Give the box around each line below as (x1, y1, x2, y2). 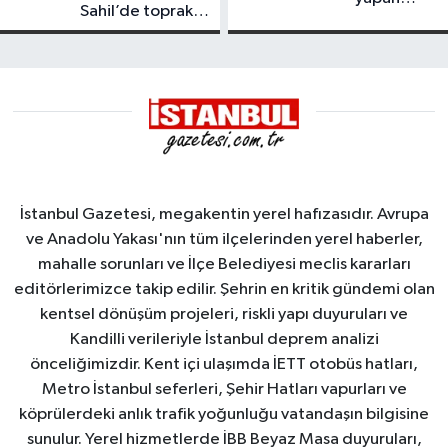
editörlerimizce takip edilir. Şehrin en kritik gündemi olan (13, 281, 435, 299)
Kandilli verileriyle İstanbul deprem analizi (69, 331, 379, 349)
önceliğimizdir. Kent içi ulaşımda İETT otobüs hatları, (30, 356, 418, 374)
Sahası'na (355, 74, 427, 92)
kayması (80, 23, 139, 41)
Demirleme (355, 53, 439, 71)
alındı (355, 95, 397, 113)
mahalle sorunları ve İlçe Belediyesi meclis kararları (37, 256, 411, 274)
